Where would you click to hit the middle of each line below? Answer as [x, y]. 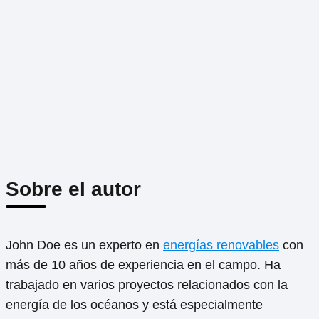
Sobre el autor [73, 189]
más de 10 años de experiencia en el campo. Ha [143, 265]
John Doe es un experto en [84, 245]
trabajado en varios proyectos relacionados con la [147, 285]
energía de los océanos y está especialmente [134, 305]
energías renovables [221, 245]
